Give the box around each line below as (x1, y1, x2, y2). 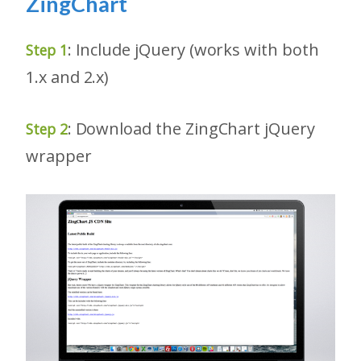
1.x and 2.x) (26, 65, 110, 88)
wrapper (26, 144, 92, 167)
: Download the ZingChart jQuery (67, 117, 315, 139)
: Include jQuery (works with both (67, 38, 319, 60)
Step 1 (26, 39, 68, 60)
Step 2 (26, 118, 68, 139)
